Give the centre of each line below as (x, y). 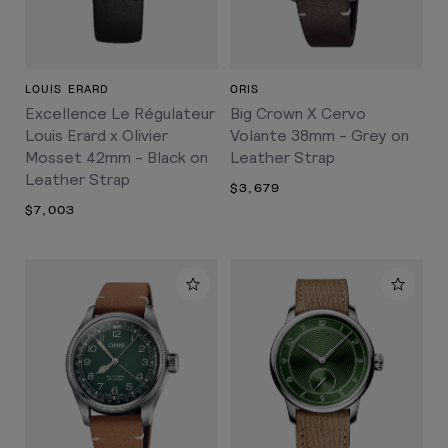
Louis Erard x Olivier (96, 134)
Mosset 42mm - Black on (116, 156)
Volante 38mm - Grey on (319, 134)
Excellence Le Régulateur (120, 112)
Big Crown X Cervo (298, 112)
